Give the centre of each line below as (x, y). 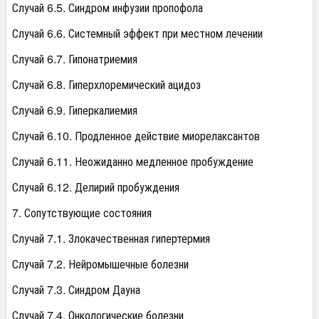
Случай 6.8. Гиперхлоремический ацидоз (106, 85)
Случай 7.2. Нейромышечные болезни (100, 264)
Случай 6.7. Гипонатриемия (75, 59)
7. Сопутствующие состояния (82, 213)
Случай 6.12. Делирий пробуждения (96, 187)
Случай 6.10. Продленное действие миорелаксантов (136, 136)
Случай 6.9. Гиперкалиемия (75, 110)
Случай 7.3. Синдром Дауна (76, 290)
